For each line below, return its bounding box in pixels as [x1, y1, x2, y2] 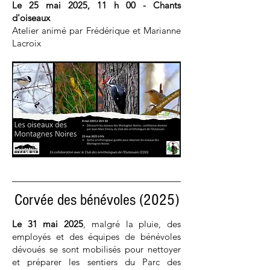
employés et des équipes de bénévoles [12, 231, 181, 242]
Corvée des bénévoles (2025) [14, 191, 179, 209]
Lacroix [12, 37, 41, 49]
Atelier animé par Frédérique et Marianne [12, 25, 181, 36]
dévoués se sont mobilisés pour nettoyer [12, 243, 181, 255]
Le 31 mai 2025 [12, 218, 84, 230]
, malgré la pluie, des [83, 218, 181, 230]
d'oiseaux [12, 12, 50, 24]
